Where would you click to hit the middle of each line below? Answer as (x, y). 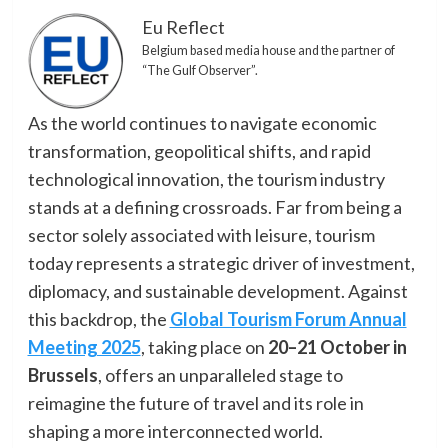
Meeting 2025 (84, 346)
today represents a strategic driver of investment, (221, 262)
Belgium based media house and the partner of (268, 50)
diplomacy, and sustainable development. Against (217, 290)
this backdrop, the (98, 318)
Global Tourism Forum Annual (288, 318)
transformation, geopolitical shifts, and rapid (199, 150)
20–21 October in (337, 346)
